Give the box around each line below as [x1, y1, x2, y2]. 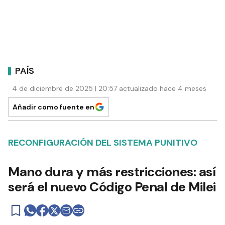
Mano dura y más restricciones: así [8, 163, 215, 181]
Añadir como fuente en [13, 102, 94, 112]
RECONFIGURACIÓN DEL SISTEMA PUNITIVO [8, 137, 197, 149]
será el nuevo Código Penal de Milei [8, 178, 216, 196]
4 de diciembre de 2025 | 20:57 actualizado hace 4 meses [12, 84, 206, 93]
